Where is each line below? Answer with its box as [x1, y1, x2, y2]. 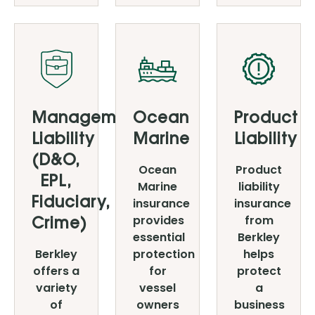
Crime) [32, 217, 86, 233]
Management [32, 112, 143, 127]
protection [133, 246, 195, 262]
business [234, 297, 285, 313]
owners [136, 297, 179, 313]
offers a [33, 263, 79, 279]
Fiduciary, [32, 196, 110, 212]
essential [133, 229, 185, 245]
